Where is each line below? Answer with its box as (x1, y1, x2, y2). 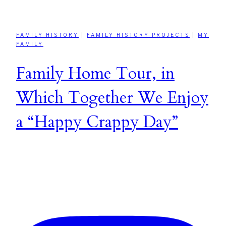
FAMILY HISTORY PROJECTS (87, 31, 190, 38)
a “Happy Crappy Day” (16, 111, 178, 134)
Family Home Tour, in (16, 63, 175, 85)
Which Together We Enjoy (16, 87, 208, 109)
